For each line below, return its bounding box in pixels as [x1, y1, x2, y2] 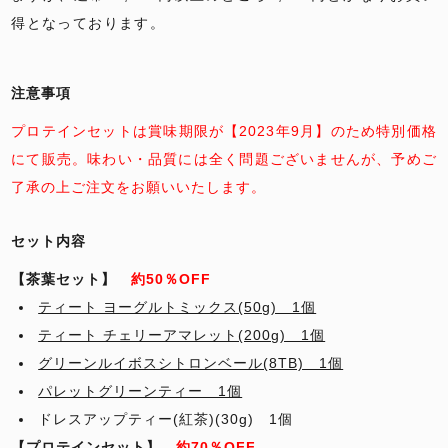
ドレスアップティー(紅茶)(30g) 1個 [38, 410, 294, 427]
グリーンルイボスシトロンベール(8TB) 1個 [38, 354, 344, 371]
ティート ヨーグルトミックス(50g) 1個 [38, 298, 317, 315]
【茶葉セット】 [11, 270, 132, 287]
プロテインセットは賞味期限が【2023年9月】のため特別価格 [11, 122, 437, 139]
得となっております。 [11, 14, 166, 31]
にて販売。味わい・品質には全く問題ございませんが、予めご [11, 150, 437, 167]
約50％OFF [131, 270, 212, 287]
